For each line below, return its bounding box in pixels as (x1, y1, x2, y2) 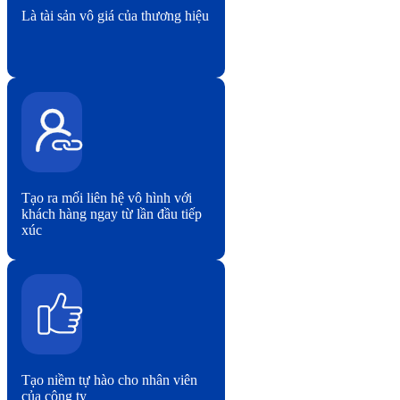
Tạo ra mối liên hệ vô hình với (21, 189, 192, 205)
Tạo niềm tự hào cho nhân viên (21, 371, 197, 387)
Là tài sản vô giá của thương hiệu (21, 7, 209, 23)
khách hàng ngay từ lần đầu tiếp (21, 205, 202, 221)
